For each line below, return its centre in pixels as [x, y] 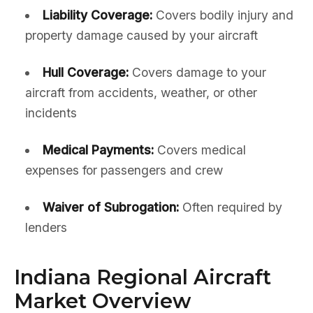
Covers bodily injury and [223, 15]
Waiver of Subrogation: [110, 207]
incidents [51, 113]
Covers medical [199, 150]
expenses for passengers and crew [124, 170]
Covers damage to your [197, 72]
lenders [46, 227]
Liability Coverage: [97, 15]
